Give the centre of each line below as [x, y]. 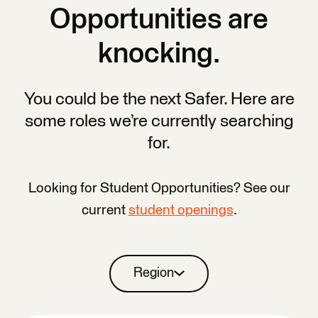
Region [153, 273]
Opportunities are [159, 20]
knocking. [159, 54]
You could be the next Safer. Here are [159, 99]
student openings [181, 210]
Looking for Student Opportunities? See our [159, 188]
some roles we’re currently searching [159, 121]
